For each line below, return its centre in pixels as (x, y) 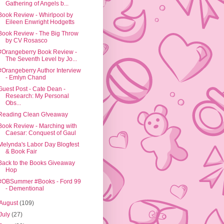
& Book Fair (21, 152)
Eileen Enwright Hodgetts (40, 22)
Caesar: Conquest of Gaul (40, 133)
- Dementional (24, 189)
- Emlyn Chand (25, 78)
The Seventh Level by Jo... (41, 59)
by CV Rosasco (26, 41)
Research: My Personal (37, 96)
